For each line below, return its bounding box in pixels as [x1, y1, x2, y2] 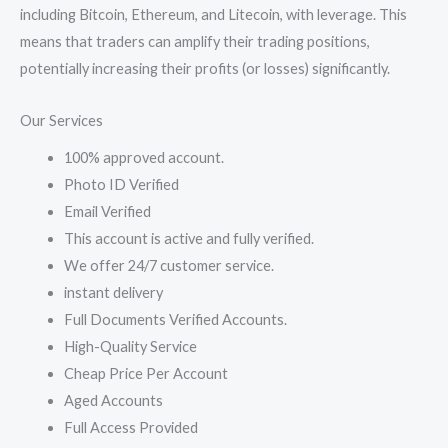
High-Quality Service [63, 338, 197, 356]
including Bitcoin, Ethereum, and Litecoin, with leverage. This [20, 5, 407, 23]
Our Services [20, 112, 103, 130]
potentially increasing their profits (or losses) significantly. [20, 59, 390, 77]
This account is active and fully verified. [63, 230, 314, 248]
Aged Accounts [63, 392, 163, 410]
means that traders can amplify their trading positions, [20, 32, 370, 50]
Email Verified [63, 203, 151, 221]
